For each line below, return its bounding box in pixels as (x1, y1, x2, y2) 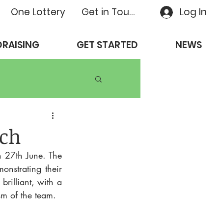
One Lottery (10, 5, 65, 19)
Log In (180, 5, 207, 19)
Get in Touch (129, 5, 135, 19)
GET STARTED (77, 38, 138, 52)
